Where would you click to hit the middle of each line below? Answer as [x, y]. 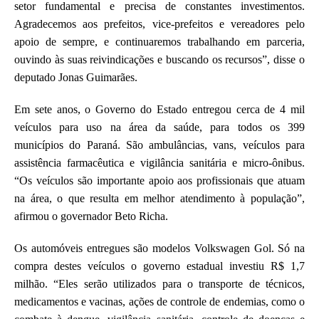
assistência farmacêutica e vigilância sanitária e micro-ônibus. [159, 162]
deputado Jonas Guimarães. [76, 77]
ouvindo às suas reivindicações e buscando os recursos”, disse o [159, 59]
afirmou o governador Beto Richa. [91, 216]
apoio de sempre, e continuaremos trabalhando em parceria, [159, 41]
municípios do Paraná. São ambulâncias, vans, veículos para [159, 145]
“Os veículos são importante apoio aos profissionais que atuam [159, 180]
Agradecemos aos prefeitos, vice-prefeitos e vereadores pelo [159, 23]
